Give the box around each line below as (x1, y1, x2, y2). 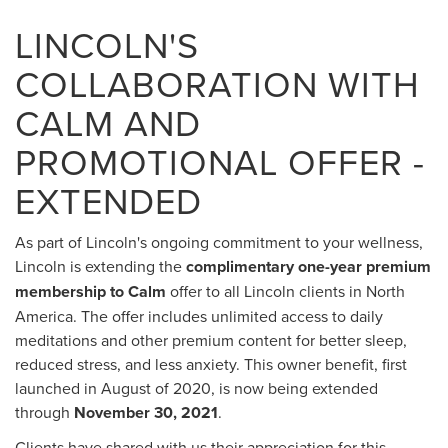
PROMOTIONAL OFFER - (15, 136, 425, 188)
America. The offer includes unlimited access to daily (15, 305, 383, 328)
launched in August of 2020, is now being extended (15, 377, 378, 400)
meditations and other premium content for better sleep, (15, 329, 407, 352)
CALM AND (15, 97, 201, 149)
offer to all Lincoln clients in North (166, 280, 405, 303)
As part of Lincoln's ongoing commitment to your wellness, (15, 231, 423, 254)
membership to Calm (15, 280, 166, 304)
